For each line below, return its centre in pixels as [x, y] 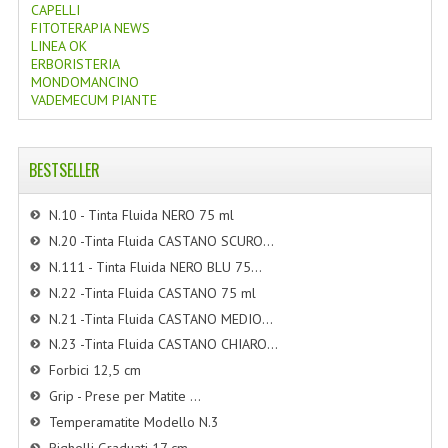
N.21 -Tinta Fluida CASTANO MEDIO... [160, 318]
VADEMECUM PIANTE [93, 100]
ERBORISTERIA [75, 64]
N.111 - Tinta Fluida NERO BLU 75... [155, 266]
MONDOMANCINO [84, 82]
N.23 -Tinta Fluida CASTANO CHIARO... [163, 344]
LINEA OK [58, 46]
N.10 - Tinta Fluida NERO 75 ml [141, 215]
